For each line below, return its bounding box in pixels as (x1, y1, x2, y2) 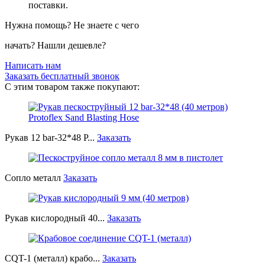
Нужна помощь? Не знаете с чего (5, 20, 139, 30)
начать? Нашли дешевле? (5, 40, 106, 50)
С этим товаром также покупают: (5, 81, 140, 92)
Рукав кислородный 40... (5, 212, 107, 223)
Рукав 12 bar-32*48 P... (5, 132, 97, 143)
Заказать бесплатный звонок (5, 70, 119, 81)
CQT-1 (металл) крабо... (5, 253, 102, 263)
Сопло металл (5, 172, 63, 183)
